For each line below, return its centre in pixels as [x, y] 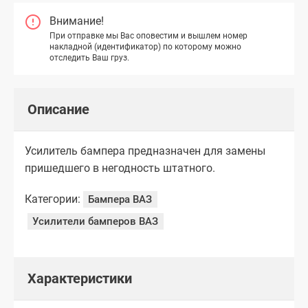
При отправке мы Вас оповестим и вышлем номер [148, 36]
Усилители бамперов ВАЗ [96, 222]
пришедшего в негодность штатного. [120, 168]
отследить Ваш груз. [89, 58]
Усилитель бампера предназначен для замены [145, 151]
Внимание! [77, 21]
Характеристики [80, 278]
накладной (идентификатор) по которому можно [145, 47]
